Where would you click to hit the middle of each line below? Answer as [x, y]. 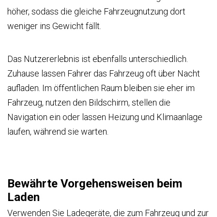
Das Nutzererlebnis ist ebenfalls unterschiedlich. [98, 59]
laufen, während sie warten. [58, 131]
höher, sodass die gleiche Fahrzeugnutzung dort [96, 11]
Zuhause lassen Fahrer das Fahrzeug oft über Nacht [104, 73]
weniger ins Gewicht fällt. [54, 26]
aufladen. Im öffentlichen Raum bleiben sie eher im [101, 88]
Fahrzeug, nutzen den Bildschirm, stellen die [89, 102]
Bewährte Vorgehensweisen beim [95, 184]
